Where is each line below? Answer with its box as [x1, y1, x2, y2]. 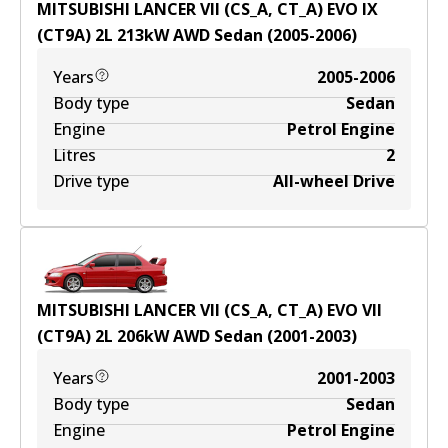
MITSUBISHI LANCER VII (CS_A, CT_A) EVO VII [37, 299, 382, 321]
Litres [53, 144, 96, 166]
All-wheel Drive [273, 170, 395, 192]
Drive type [53, 170, 129, 192]
